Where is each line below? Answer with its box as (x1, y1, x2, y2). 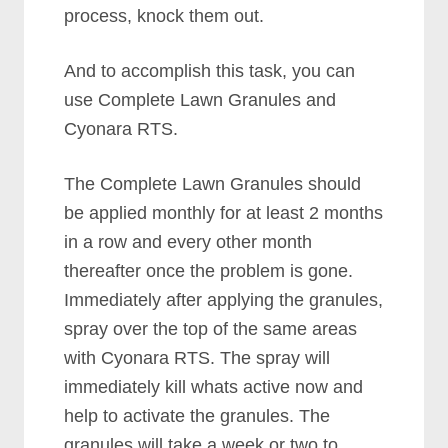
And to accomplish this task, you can (64, 61, 356, 81)
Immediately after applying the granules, (64, 290, 384, 310)
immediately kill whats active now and (64, 377, 364, 397)
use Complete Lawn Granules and (64, 90, 337, 110)
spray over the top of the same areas (64, 319, 358, 339)
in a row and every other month (64, 232, 313, 252)
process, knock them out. (64, 6, 265, 26)
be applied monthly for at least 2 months (64, 203, 384, 223)
